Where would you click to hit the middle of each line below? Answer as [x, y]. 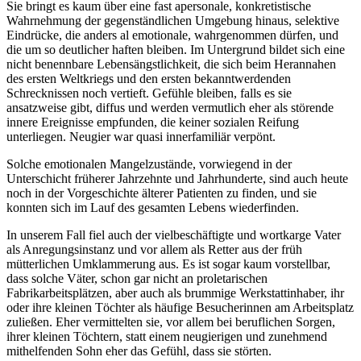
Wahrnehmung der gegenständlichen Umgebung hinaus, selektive [173, 21]
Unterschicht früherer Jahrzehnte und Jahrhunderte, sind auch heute [177, 179]
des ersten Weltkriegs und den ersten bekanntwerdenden [149, 79]
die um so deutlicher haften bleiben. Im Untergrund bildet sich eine [176, 50]
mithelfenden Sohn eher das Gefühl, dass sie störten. [139, 351]
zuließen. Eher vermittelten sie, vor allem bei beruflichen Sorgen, [171, 322]
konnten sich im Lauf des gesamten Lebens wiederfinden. [153, 208]
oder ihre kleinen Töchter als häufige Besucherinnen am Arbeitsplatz [180, 308]
